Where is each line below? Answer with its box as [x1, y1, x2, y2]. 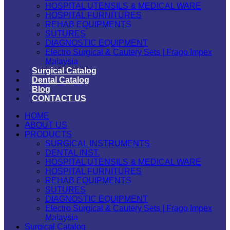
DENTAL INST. [45, 148, 100, 157]
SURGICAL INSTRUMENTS [45, 139, 150, 148]
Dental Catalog [32, 75, 89, 84]
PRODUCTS [25, 130, 72, 139]
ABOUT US [25, 121, 67, 129]
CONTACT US [32, 94, 86, 103]
